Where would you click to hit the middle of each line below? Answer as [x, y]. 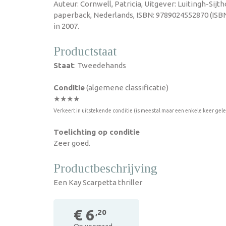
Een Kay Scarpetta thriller [98, 182]
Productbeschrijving [105, 168]
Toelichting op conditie [97, 132]
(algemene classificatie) [127, 88]
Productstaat [85, 51]
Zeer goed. [72, 143]
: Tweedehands [100, 65]
